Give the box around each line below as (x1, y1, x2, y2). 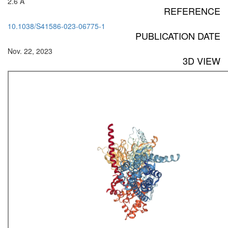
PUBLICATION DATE (135, 29, 220, 43)
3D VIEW (183, 54, 220, 68)
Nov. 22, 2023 (8, 46, 52, 56)
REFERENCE (164, 4, 220, 18)
